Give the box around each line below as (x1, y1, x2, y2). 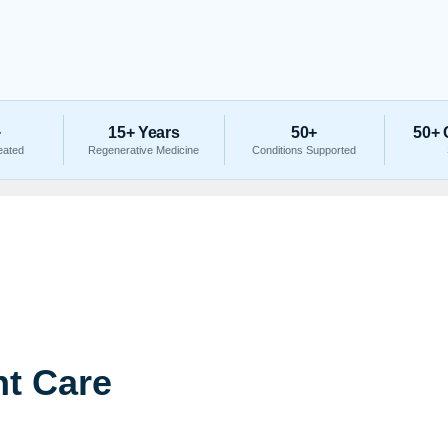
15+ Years (108, 124, 180, 141)
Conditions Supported (252, 144, 357, 156)
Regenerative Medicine (88, 144, 200, 156)
